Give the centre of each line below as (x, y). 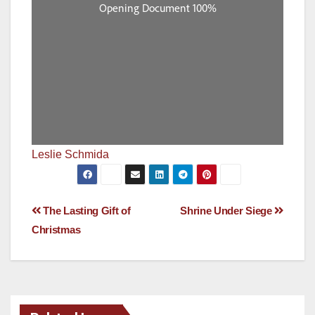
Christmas (56, 230)
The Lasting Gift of (85, 211)
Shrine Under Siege (227, 211)
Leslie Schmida (70, 155)
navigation (88, 244)
